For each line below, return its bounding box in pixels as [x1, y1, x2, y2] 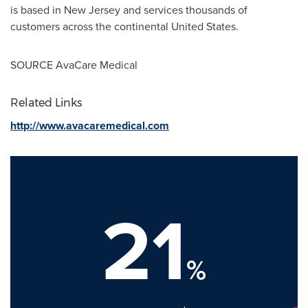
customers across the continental [10, 19, 171, 34]
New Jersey [64, 2, 120, 18]
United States [171, 19, 236, 34]
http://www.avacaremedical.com [10, 118, 169, 133]
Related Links [10, 96, 82, 109]
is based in [10, 2, 64, 18]
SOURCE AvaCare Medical [10, 57, 137, 73]
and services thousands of [120, 2, 247, 18]
